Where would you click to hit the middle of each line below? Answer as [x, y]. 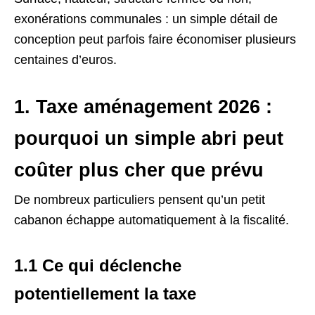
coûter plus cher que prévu [139, 170]
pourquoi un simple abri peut [149, 138]
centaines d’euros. [65, 59]
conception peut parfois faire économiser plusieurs [155, 39]
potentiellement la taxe [105, 293]
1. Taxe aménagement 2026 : [143, 107]
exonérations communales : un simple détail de [146, 19]
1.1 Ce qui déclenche [98, 265]
